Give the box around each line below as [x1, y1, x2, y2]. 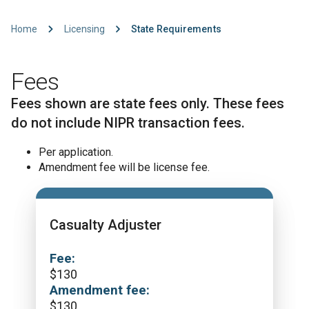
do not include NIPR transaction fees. [11, 114, 245, 131]
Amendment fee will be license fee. [39, 161, 210, 174]
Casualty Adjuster [50, 217, 161, 233]
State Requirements [131, 23, 221, 34]
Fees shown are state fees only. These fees [11, 95, 284, 112]
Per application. [39, 146, 113, 159]
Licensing [63, 23, 105, 34]
